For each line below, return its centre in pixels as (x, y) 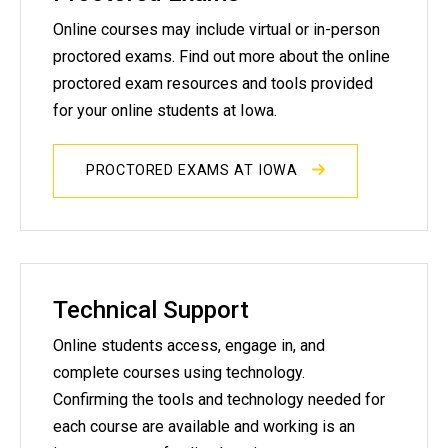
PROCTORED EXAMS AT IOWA (194, 170)
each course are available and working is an (204, 427)
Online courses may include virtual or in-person (216, 29)
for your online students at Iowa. (165, 110)
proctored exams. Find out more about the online (221, 56)
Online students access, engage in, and (189, 346)
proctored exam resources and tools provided (213, 83)
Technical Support (151, 309)
